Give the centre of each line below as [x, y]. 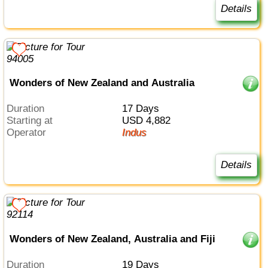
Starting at [33, 120]
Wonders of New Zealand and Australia [102, 83]
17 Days [143, 108]
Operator [31, 132]
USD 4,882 [150, 120]
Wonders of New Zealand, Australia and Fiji [112, 239]
